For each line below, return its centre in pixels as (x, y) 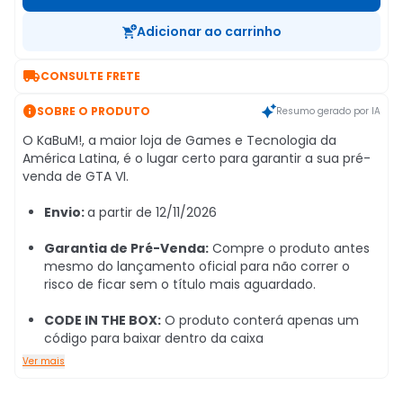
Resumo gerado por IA (328, 111)
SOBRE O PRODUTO (94, 111)
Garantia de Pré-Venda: (126, 248)
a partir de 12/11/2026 (152, 212)
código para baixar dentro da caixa (154, 338)
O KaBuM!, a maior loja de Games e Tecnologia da (179, 140)
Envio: (66, 212)
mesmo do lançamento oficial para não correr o (197, 266)
